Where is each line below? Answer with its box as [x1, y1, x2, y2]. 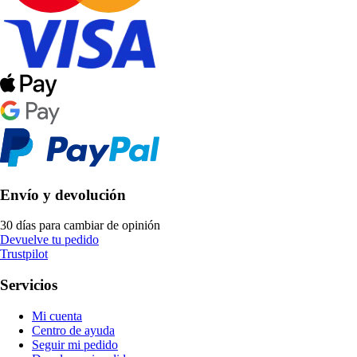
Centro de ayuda [32, 323, 115, 337]
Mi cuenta [32, 308, 82, 323]
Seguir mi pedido [32, 337, 118, 351]
